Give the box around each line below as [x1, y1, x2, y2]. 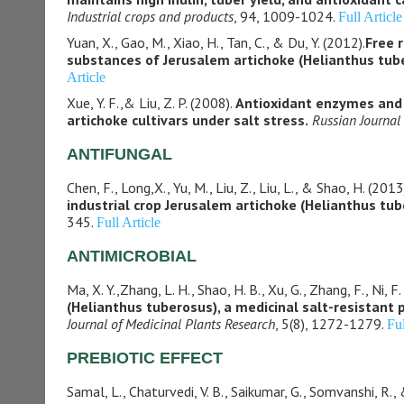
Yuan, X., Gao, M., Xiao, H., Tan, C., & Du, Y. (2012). [66, 33, 365, 51]
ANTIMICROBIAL [66, 247, 197, 265]
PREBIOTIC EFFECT [66, 349, 223, 367]
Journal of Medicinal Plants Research [66, 315, 275, 333]
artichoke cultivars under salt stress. [66, 111, 308, 129]
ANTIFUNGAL [66, 145, 172, 163]
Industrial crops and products [66, 7, 234, 25]
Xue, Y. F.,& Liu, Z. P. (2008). [66, 94, 235, 112]
